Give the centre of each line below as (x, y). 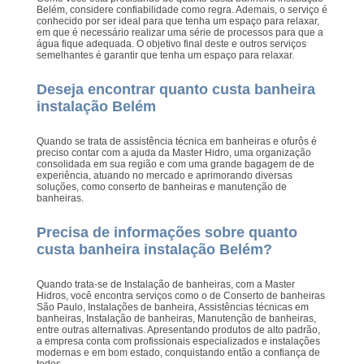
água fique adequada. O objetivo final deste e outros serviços (171, 43)
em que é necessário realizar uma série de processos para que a (180, 32)
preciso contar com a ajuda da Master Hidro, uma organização (173, 152)
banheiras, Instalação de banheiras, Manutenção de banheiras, (176, 318)
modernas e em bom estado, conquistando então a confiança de (178, 352)
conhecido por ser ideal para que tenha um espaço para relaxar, (178, 21)
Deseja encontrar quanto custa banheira (175, 89)
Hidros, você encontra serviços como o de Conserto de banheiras (180, 295)
